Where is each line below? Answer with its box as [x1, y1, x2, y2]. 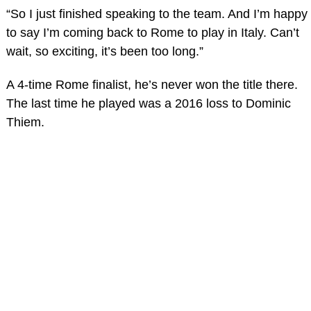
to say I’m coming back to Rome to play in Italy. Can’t [6, 25, 299, 40]
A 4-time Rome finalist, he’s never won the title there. [6, 77, 298, 92]
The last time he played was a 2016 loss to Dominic [6, 96, 291, 110]
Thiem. [6, 115, 44, 129]
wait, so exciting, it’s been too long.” [6, 44, 203, 58]
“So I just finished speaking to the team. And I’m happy [6, 6, 308, 21]
